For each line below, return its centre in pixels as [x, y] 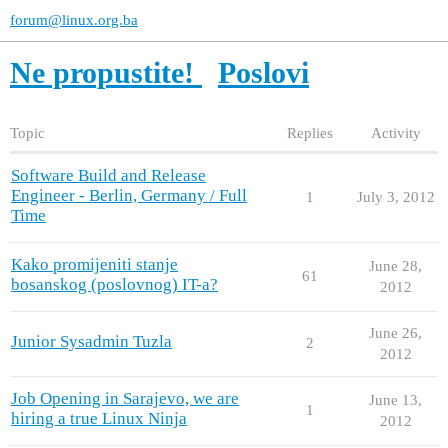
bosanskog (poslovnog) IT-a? [114, 284]
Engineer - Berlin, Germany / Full [129, 195]
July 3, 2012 [395, 196]
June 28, [395, 265]
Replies [310, 132]
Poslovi [263, 72]
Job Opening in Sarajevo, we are [125, 398]
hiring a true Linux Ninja [99, 418]
